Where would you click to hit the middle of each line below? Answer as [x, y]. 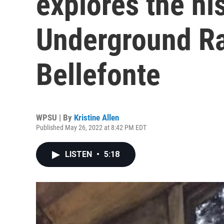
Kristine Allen [96, 117]
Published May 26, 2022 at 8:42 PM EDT [91, 127]
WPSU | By [55, 117]
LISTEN [79, 154]
